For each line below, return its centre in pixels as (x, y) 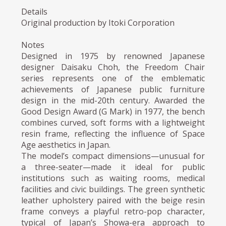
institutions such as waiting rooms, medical (113, 178)
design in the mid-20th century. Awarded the (113, 100)
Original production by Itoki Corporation (98, 22)
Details (35, 11)
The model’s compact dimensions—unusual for (113, 156)
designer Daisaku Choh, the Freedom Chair (113, 67)
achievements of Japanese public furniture (113, 89)
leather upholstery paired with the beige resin (113, 200)
